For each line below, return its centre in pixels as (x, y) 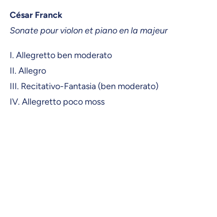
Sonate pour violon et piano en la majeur (89, 31)
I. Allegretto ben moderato (61, 55)
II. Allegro (28, 71)
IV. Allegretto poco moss (57, 102)
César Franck (36, 15)
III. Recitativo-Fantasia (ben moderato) (84, 86)
